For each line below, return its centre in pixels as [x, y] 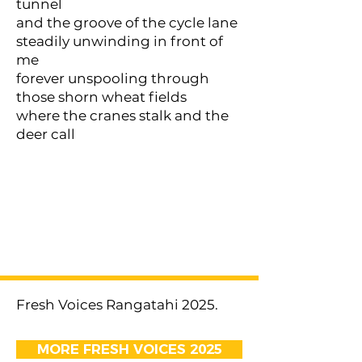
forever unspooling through [113, 78]
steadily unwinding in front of [120, 41]
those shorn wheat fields [101, 97]
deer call [46, 134]
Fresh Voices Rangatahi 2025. [117, 305]
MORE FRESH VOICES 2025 [129, 349]
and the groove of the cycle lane [127, 23]
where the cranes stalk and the [122, 116]
